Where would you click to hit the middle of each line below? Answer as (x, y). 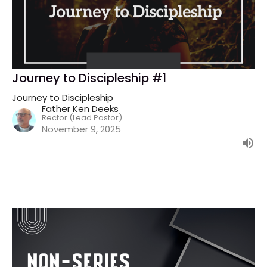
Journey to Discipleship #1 (89, 78)
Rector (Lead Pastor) (82, 118)
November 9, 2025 (81, 129)
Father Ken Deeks (80, 109)
